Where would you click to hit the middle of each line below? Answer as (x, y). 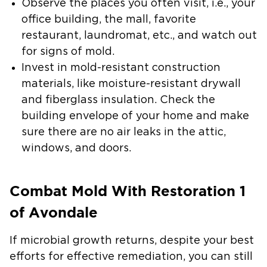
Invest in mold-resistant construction (121, 68)
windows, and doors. (76, 148)
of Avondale (54, 212)
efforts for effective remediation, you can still (131, 257)
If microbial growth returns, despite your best (132, 240)
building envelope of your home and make (135, 116)
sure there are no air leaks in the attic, (124, 132)
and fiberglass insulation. (89, 100)
